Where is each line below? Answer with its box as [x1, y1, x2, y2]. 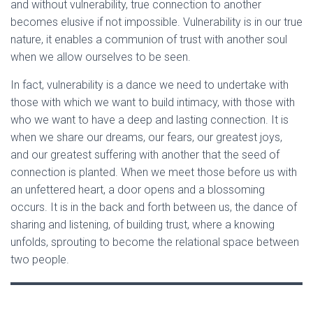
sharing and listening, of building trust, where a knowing [10, 218, 275, 231]
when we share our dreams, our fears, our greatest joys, [10, 131, 282, 144]
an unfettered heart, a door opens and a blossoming [10, 183, 265, 196]
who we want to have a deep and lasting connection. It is [10, 113, 289, 126]
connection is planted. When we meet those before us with [10, 166, 297, 179]
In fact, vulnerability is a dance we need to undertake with [10, 78, 289, 92]
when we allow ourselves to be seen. [10, 50, 191, 64]
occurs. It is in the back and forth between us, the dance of [10, 201, 297, 214]
